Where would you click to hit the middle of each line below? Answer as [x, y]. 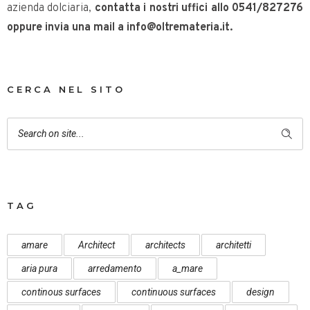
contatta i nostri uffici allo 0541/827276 [199, 9]
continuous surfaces [174, 292]
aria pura [39, 269]
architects [165, 245]
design [261, 292]
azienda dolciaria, [51, 9]
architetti [234, 245]
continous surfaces [61, 292]
